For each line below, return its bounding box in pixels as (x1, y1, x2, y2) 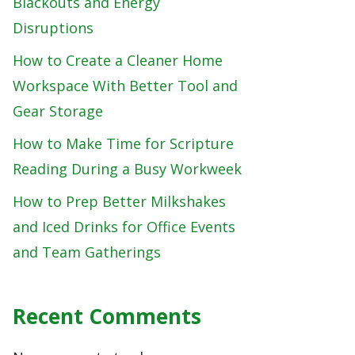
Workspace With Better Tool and (13, 76, 238, 95)
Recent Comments (13, 302, 201, 330)
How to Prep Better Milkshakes (13, 192, 226, 211)
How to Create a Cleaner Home (13, 51, 223, 70)
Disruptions (13, 18, 94, 37)
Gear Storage (13, 101, 103, 120)
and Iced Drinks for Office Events (13, 217, 235, 236)
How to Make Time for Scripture (13, 134, 234, 153)
